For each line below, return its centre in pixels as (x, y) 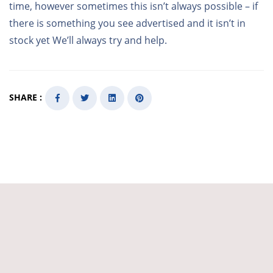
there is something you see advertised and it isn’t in (127, 23)
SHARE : (26, 97)
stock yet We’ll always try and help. (88, 40)
